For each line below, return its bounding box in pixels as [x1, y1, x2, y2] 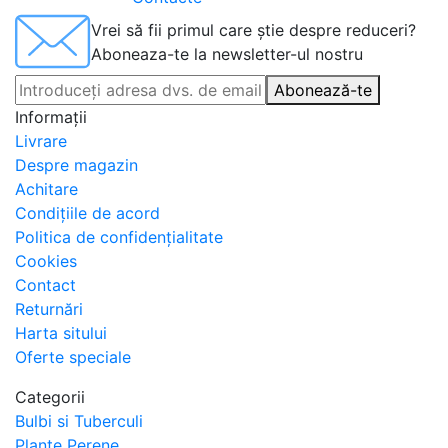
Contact [15, 275, 76, 295]
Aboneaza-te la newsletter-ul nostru [91, 44, 363, 64]
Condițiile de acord [15, 203, 160, 223]
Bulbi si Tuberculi [15, 411, 143, 431]
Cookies [15, 251, 77, 271]
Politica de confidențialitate [15, 227, 223, 247]
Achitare [15, 179, 78, 199]
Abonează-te [274, 80, 372, 100]
